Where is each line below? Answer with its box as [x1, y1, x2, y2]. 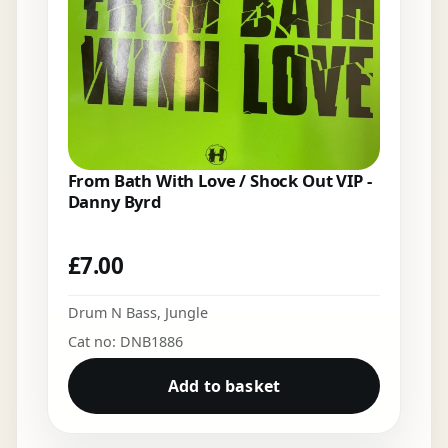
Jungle [164, 302, 208, 322]
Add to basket [167, 374, 281, 397]
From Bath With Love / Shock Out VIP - [67, 169, 372, 193]
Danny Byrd [67, 190, 162, 214]
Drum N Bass [67, 302, 157, 322]
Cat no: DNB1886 [67, 331, 183, 351]
